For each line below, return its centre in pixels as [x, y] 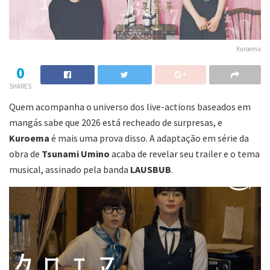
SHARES [20, 86]
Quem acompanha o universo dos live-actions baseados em [130, 106]
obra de [25, 153]
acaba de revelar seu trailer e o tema [185, 153]
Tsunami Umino [76, 153]
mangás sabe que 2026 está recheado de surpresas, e [116, 122]
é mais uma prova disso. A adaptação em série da [149, 138]
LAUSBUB [151, 169]
